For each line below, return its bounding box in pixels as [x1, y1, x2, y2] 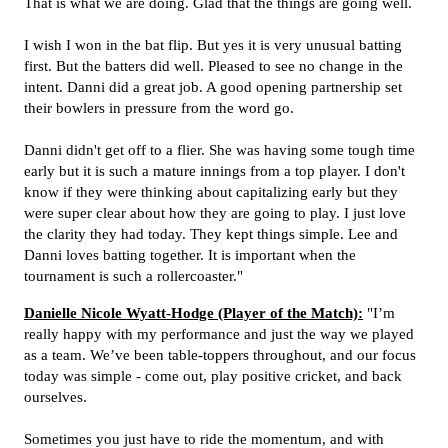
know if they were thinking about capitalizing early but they [24, 184, 398, 200]
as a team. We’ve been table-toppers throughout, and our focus [24, 347, 416, 363]
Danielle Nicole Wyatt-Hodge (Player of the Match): [24, 305, 363, 321]
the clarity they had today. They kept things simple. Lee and [24, 226, 398, 242]
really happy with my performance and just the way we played [24, 326, 414, 342]
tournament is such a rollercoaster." [24, 268, 243, 284]
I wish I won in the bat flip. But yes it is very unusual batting [24, 37, 402, 53]
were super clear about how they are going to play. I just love [24, 205, 406, 221]
